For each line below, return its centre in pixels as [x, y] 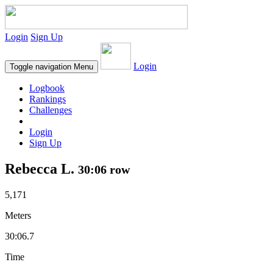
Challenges [51, 110]
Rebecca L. [41, 168]
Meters [18, 215]
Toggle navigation [41, 67]
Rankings [48, 99]
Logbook [47, 88]
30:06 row [104, 169]
